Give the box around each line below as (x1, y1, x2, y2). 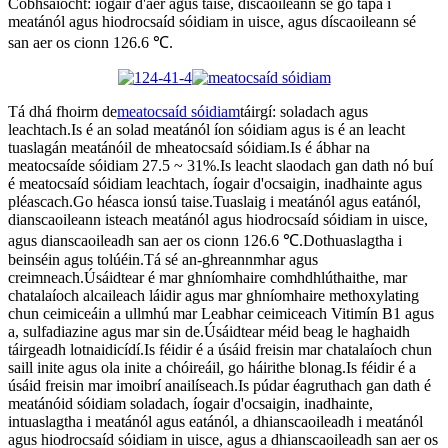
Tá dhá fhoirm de (8, 102, 117, 120)
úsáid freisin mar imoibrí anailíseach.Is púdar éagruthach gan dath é (8, 376, 431, 394)
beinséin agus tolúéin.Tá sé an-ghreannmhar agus (8, 250, 318, 268)
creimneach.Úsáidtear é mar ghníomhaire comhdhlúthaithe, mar (8, 268, 407, 286)
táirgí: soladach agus (240, 102, 368, 120)
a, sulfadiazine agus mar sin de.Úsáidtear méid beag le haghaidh (8, 322, 410, 340)
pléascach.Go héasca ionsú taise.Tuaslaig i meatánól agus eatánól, (8, 192, 421, 210)
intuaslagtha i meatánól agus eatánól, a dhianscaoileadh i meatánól (8, 412, 423, 430)
